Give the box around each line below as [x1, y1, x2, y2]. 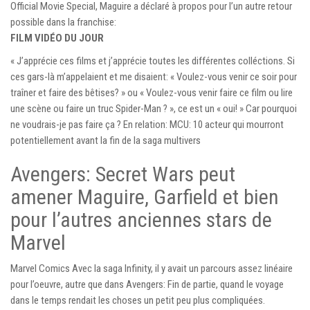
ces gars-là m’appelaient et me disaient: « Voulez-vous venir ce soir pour [10, 70, 297, 83]
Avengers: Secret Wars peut [10, 161, 235, 186]
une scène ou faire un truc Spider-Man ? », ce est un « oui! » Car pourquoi [10, 102, 297, 115]
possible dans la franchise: [10, 15, 116, 28]
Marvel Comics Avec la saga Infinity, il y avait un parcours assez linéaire [10, 262, 293, 275]
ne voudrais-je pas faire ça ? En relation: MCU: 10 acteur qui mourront [10, 118, 284, 131]
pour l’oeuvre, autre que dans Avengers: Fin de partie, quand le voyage [10, 277, 284, 291]
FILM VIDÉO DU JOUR [10, 31, 104, 44]
